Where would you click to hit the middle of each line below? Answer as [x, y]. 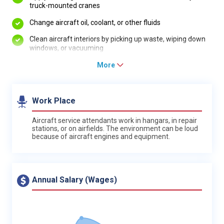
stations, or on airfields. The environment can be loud [115, 128]
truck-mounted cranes [65, 6]
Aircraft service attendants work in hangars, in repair [114, 120]
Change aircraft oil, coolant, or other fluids [95, 22]
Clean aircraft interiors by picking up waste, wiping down [117, 39]
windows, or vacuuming [66, 48]
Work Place [54, 100]
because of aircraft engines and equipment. [101, 136]
